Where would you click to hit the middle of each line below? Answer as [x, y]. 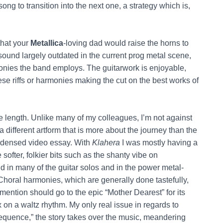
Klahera [106, 142]
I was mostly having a [159, 142]
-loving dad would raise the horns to [126, 43]
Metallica [47, 43]
